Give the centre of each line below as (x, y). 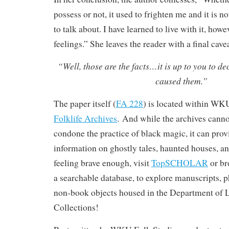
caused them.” (182, 81)
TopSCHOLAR (180, 163)
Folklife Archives (85, 118)
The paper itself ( (85, 104)
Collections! (76, 207)
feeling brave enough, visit (102, 163)
